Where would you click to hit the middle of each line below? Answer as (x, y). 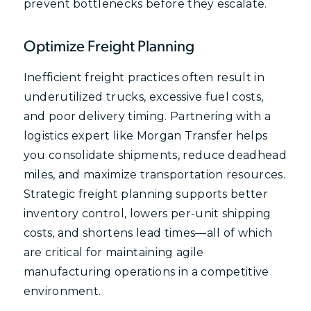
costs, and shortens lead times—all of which (148, 233)
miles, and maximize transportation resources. (154, 175)
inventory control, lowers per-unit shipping (147, 213)
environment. (62, 291)
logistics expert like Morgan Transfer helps (145, 136)
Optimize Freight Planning (109, 48)
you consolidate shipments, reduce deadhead (155, 155)
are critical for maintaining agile (114, 252)
